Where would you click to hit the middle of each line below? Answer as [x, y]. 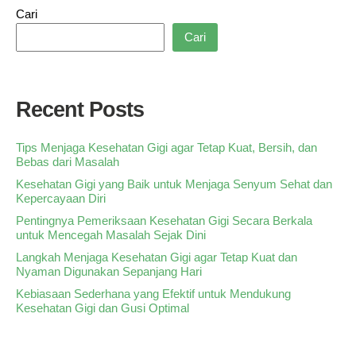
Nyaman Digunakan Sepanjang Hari [109, 271]
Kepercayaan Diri [61, 198]
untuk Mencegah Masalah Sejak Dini [111, 234]
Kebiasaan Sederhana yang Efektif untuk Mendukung [153, 293]
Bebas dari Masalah [68, 161]
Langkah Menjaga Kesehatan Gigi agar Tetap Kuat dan [157, 257]
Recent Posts [80, 109]
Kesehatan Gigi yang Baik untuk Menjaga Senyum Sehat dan [174, 184]
